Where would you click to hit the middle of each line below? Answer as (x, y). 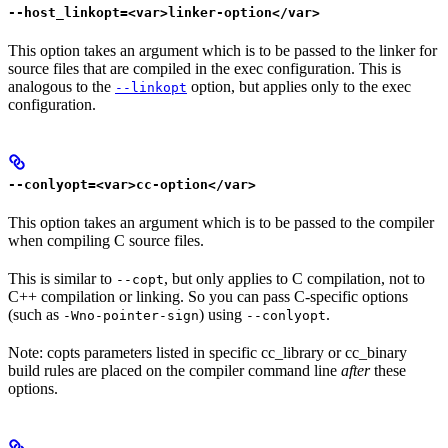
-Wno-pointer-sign (131, 316)
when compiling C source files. (106, 241)
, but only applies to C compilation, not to (294, 279)
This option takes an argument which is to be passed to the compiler (221, 223)
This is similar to (62, 279)
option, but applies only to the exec (299, 86)
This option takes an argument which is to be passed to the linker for (222, 50)
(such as (35, 315)
